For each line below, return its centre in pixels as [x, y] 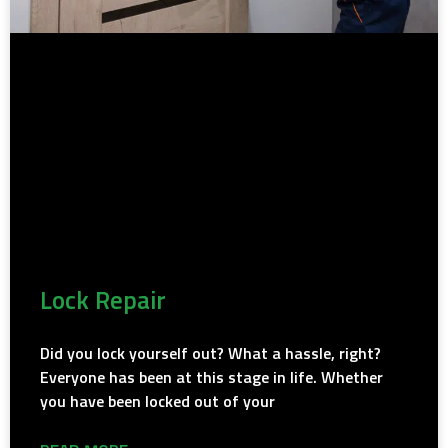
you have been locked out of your [157, 402]
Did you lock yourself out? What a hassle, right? [210, 354]
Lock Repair [103, 302]
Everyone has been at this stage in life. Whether [211, 378]
